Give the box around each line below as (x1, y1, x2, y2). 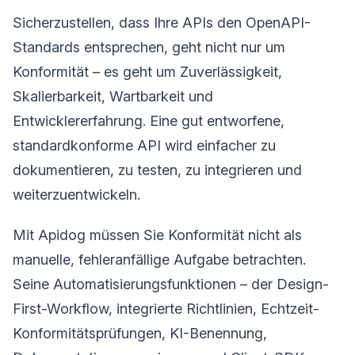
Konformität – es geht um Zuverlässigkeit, (13, 63, 282, 80)
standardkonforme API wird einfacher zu (13, 136, 276, 154)
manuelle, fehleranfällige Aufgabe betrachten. (13, 250, 306, 268)
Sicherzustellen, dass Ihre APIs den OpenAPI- (13, 13, 311, 31)
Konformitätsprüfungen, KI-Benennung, (13, 324, 267, 342)
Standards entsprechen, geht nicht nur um (13, 38, 285, 55)
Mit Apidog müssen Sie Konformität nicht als (13, 226, 302, 243)
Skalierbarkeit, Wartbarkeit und (13, 87, 213, 105)
